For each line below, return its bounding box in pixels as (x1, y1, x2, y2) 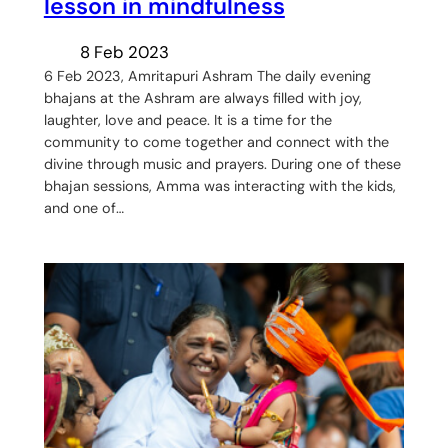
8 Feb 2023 (79, 40, 169, 63)
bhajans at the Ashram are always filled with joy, (43, 88, 362, 107)
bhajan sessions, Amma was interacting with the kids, (43, 176, 396, 195)
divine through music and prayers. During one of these (43, 154, 401, 173)
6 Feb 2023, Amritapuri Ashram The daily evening (43, 66, 371, 85)
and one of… (43, 198, 124, 217)
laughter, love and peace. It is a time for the (43, 110, 332, 129)
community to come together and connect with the (43, 132, 389, 151)
